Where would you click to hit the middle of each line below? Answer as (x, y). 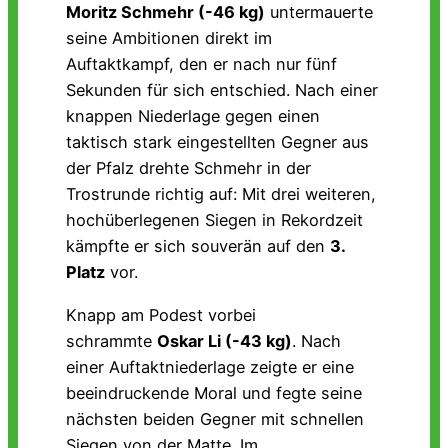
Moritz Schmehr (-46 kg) (165, 12)
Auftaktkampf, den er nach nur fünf (201, 64)
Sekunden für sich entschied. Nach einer (222, 90)
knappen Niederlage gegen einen (193, 116)
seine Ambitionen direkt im (169, 38)
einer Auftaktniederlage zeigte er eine (210, 366)
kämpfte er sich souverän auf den (198, 246)
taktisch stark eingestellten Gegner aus (217, 142)
